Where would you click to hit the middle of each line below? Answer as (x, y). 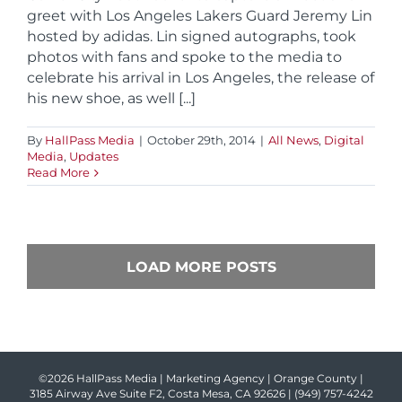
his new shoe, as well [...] (111, 99)
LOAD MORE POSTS (201, 267)
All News (293, 140)
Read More (58, 173)
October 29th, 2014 (201, 140)
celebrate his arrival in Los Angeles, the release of (201, 78)
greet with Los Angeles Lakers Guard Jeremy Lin (200, 16)
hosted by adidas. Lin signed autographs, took (192, 37)
